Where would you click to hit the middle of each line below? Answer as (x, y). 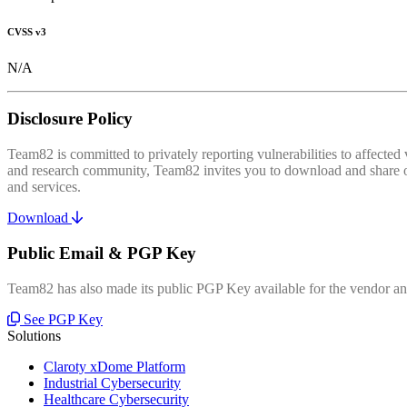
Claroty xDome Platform (114, 366)
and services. (44, 187)
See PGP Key (63, 319)
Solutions (34, 335)
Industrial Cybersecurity (112, 382)
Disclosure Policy (70, 119)
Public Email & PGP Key (102, 253)
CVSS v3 (27, 31)
